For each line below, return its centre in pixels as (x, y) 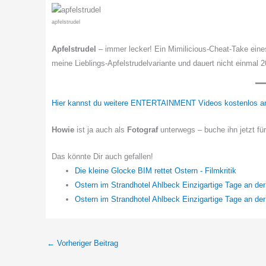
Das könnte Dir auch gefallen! (102, 157)
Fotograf (142, 130)
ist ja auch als (101, 130)
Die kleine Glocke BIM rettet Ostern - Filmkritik (156, 171)
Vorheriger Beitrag (86, 243)
